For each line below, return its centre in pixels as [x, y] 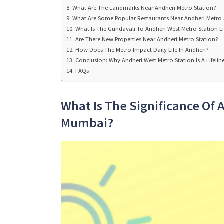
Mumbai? [87, 123]
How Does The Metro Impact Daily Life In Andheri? [142, 49]
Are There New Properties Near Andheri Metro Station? [147, 39]
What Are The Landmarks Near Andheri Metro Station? [144, 7]
